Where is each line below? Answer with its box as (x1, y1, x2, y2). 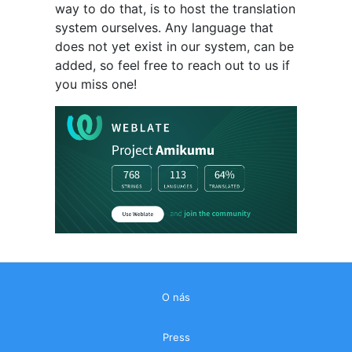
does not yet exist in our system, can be (54, 38, 294, 55)
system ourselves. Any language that (54, 20, 273, 36)
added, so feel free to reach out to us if (54, 57, 290, 74)
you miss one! (54, 76, 137, 93)
